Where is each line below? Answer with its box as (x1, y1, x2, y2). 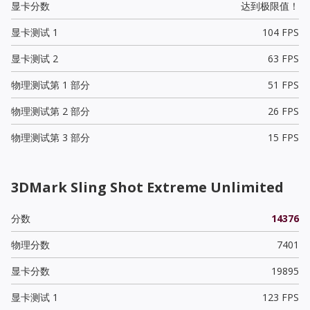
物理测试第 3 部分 (11, 130, 90, 144)
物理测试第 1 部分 (11, 77, 90, 91)
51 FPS (267, 77, 299, 91)
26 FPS (267, 104, 299, 118)
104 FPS (262, 25, 299, 39)
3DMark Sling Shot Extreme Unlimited (11, 177, 284, 197)
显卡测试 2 (11, 51, 58, 65)
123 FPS (262, 290, 299, 304)
